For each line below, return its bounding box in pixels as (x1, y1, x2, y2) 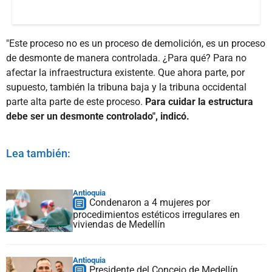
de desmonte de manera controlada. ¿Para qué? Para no (6, 52, 246, 64)
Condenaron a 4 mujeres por (89, 196, 210, 208)
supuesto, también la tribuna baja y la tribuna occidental (6, 81, 246, 93)
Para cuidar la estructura (145, 95, 253, 107)
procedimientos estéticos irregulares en (73, 208, 240, 220)
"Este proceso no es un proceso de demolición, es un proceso (6, 37, 265, 49)
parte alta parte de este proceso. (6, 95, 145, 107)
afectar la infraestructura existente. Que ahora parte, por (6, 66, 245, 78)
